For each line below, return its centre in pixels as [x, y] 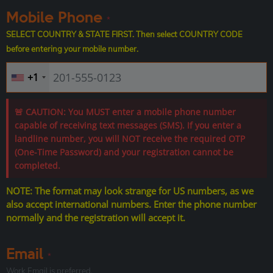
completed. [37, 166]
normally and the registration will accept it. [96, 218]
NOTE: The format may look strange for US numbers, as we [130, 191]
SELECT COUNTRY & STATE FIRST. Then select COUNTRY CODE [124, 34]
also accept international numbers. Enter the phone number [131, 204]
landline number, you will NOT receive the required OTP [130, 139]
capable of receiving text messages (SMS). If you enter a [128, 126]
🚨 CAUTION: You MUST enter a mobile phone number [125, 112]
